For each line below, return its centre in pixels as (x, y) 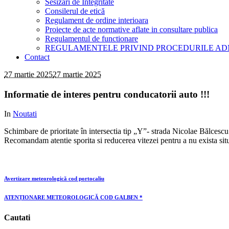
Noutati (25, 114)
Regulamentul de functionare (91, 39)
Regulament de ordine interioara (97, 20)
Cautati (17, 218)
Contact (37, 57)
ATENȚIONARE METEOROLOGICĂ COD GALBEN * (73, 198)
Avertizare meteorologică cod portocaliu (54, 179)
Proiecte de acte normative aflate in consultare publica (131, 29)
